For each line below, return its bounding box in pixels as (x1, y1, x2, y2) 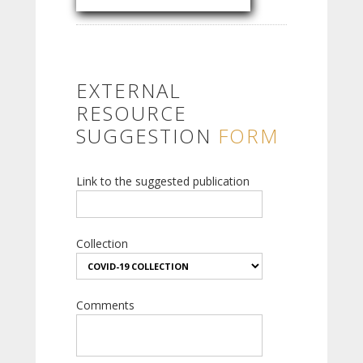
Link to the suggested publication (76, 173, 250, 189)
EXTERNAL (76, 76, 181, 104)
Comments (76, 297, 138, 313)
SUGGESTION (76, 122, 218, 149)
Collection (76, 235, 128, 251)
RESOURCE (76, 99, 187, 126)
